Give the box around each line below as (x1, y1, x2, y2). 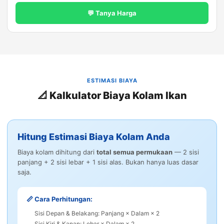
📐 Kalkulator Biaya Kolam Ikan (37, 89, 187, 102)
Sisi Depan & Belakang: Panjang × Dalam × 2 (34, 209, 159, 217)
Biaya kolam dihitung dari (17, 148, 96, 156)
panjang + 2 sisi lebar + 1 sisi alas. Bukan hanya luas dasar (17, 158, 198, 166)
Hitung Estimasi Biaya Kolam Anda (17, 131, 170, 142)
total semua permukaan (96, 148, 172, 156)
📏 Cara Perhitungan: (26, 195, 92, 203)
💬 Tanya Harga (87, 9, 136, 17)
